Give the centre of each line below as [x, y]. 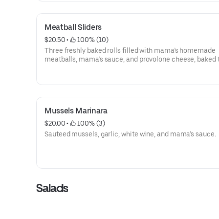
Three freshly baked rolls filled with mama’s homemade [130, 50]
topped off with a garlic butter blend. [100, 68]
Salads [52, 188]
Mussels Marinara [76, 111]
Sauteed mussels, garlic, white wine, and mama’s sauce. [130, 134]
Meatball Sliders [73, 27]
